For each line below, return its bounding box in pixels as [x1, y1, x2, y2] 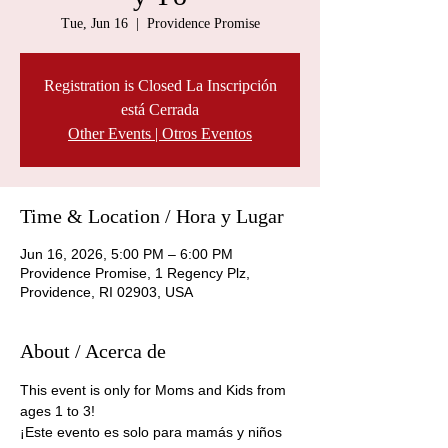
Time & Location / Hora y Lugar [20, 205, 284, 227]
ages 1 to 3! [20, 403, 99, 419]
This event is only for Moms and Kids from [20, 382, 290, 398]
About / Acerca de [20, 340, 166, 362]
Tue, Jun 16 [60, 16, 128, 31]
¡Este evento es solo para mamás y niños [20, 424, 286, 440]
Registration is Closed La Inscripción [43, 77, 277, 94]
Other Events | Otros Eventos [68, 125, 252, 142]
